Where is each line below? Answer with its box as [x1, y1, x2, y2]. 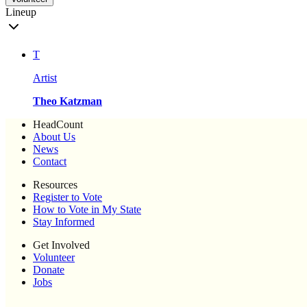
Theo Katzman [33, 95, 102, 108]
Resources [33, 179, 77, 191]
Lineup [5, 6, 36, 19]
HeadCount [33, 119, 83, 131]
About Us [33, 131, 75, 143]
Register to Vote [33, 191, 102, 204]
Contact [33, 156, 66, 168]
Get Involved [33, 239, 90, 251]
